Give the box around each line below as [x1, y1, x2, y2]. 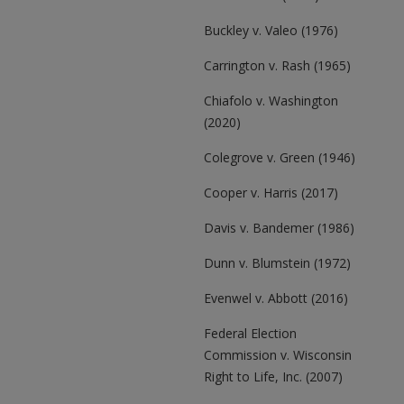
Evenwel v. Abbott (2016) [204, 289, 348, 307]
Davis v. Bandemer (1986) [204, 219, 354, 236]
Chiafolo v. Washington [204, 92, 338, 109]
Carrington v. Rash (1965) [204, 57, 351, 74]
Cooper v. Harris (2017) [204, 184, 338, 201]
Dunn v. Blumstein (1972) [204, 254, 351, 271]
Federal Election [204, 325, 297, 342]
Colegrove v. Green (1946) [204, 149, 355, 166]
